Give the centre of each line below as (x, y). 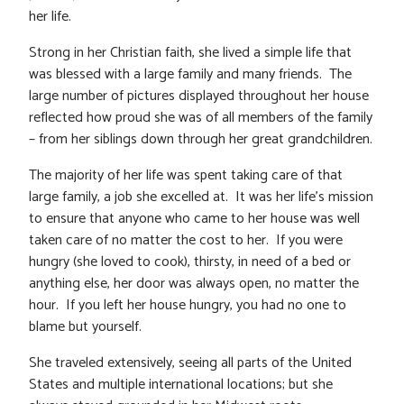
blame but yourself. (85, 327)
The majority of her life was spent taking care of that (186, 175)
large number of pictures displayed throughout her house (199, 96)
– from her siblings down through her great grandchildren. (201, 139)
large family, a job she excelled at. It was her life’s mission (201, 197)
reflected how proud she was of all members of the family (201, 118)
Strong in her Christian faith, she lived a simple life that (190, 53)
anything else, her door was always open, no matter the (194, 284)
